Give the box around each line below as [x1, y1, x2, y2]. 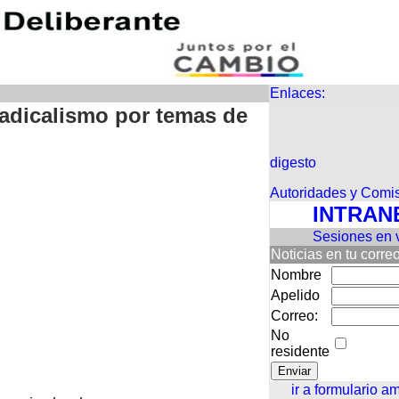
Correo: [271, 308, 318, 323]
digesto [270, 155, 316, 170]
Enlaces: [270, 85, 325, 101]
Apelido [271, 288, 320, 303]
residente [271, 344, 330, 359]
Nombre [271, 267, 322, 282]
